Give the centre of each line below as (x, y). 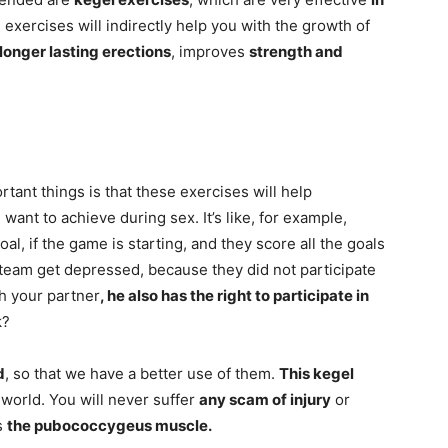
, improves (210, 52)
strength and (296, 52)
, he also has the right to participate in (234, 296)
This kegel (316, 374)
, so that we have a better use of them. (142, 374)
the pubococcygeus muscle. (109, 426)
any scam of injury (265, 400)
